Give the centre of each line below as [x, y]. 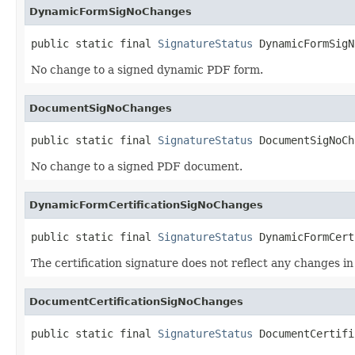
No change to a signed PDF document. [137, 166]
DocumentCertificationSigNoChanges [136, 301]
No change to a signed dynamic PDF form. [147, 69]
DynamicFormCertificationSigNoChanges [146, 204]
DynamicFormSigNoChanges [111, 11]
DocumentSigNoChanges [101, 108]
